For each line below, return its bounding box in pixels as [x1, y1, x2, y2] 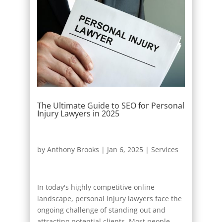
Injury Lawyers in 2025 [37, 108, 119, 119]
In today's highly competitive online [37, 182, 155, 192]
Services [151, 144, 178, 154]
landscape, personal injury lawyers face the [37, 193, 182, 203]
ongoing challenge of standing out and [37, 205, 166, 215]
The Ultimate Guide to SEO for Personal [37, 100, 184, 111]
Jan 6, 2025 [107, 144, 143, 154]
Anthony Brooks [47, 144, 99, 154]
